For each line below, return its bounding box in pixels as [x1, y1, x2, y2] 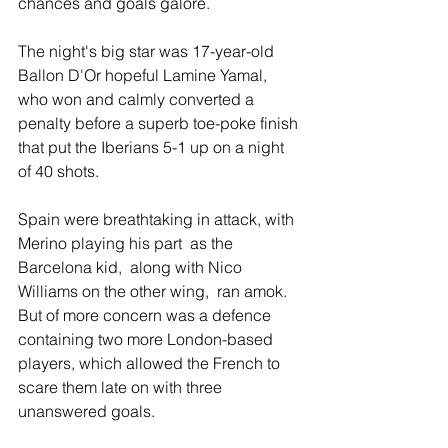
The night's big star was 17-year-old [18, 41, 278, 62]
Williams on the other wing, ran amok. [18, 281, 291, 302]
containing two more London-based [18, 329, 277, 350]
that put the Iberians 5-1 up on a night [18, 137, 288, 158]
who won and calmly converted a [18, 89, 258, 110]
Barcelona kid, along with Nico [18, 257, 246, 278]
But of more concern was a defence [18, 305, 275, 326]
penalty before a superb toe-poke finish [18, 113, 302, 134]
